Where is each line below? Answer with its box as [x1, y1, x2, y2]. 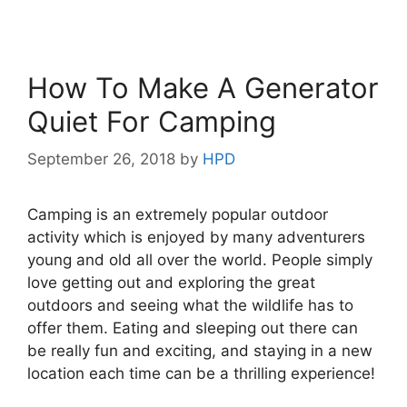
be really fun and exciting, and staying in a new [27, 342, 372, 361]
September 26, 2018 [27, 150, 175, 169]
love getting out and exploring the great [27, 273, 315, 293]
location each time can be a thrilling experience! [27, 364, 375, 383]
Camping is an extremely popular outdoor [27, 205, 328, 224]
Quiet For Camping [27, 104, 276, 138]
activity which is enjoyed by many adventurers [27, 228, 365, 247]
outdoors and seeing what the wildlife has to [27, 296, 353, 315]
